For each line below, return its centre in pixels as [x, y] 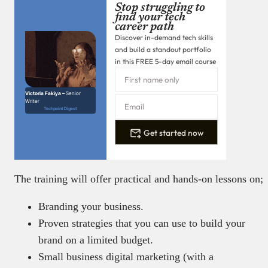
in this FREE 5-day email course [165, 62]
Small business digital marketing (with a [126, 257]
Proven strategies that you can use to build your [142, 223]
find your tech [150, 18]
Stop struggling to [160, 8]
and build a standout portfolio [163, 50]
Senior [73, 93]
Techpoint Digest [60, 108]
